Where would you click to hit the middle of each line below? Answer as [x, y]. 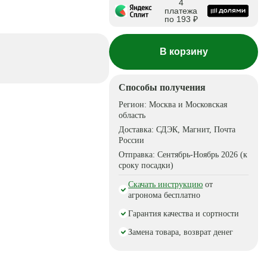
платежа [181, 11]
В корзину [184, 52]
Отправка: [138, 155]
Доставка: [138, 130]
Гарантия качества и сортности [184, 214]
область [132, 115]
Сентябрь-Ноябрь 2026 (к [203, 155]
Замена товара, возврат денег [181, 232]
